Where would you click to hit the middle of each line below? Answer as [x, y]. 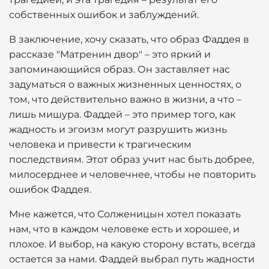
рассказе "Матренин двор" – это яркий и [110, 54]
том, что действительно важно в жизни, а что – [125, 99]
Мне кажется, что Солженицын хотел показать [125, 214]
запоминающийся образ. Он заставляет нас [119, 69]
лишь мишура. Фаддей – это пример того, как [122, 114]
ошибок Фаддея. [50, 189]
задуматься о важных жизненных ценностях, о [125, 84]
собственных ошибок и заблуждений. [104, 15]
